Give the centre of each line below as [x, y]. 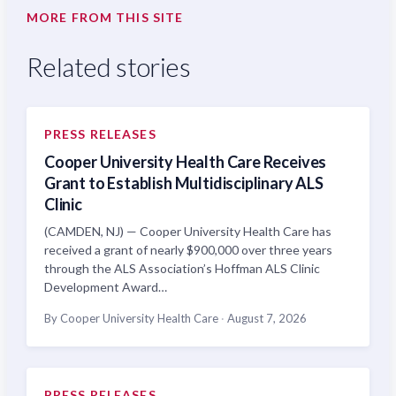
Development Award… [106, 287]
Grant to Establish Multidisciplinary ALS [184, 183]
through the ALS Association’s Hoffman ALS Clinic [182, 269]
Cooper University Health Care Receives [186, 162]
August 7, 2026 [266, 319]
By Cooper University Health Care [133, 319]
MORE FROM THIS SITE [105, 18]
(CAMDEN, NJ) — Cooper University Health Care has [188, 232]
